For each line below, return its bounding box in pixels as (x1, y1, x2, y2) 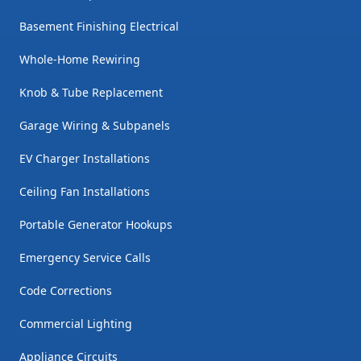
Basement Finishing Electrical (19, 19, 179, 35)
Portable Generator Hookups (19, 217, 172, 233)
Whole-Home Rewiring (19, 52, 140, 68)
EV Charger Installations (19, 151, 150, 167)
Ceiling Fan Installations (19, 184, 150, 200)
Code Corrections (19, 283, 112, 299)
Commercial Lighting (19, 316, 132, 332)
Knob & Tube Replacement (19, 85, 163, 101)
